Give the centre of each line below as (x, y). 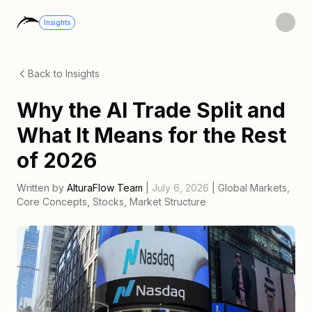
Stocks (108, 202)
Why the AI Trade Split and (151, 110)
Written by (40, 188)
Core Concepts (52, 202)
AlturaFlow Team (105, 188)
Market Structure (168, 202)
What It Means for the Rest (151, 135)
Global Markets (252, 188)
